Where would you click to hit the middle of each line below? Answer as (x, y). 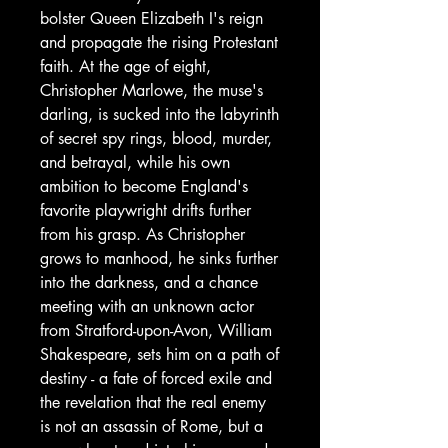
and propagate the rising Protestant (159, 42)
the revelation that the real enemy (153, 402)
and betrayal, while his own (135, 162)
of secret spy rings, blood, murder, (156, 138)
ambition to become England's (144, 186)
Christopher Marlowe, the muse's (151, 90)
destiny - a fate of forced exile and (156, 378)
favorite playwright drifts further (145, 210)
